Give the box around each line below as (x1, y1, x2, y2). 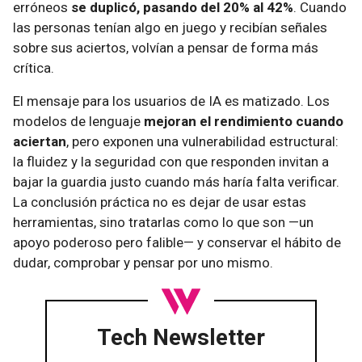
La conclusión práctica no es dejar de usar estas (13, 194, 306, 210)
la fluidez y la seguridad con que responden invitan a (13, 154, 329, 170)
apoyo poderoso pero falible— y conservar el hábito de (13, 234, 341, 250)
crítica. (13, 60, 54, 76)
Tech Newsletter (97, 324, 265, 351)
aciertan (13, 133, 66, 149)
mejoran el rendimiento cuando (144, 113, 343, 129)
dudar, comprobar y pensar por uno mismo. (13, 255, 273, 271)
